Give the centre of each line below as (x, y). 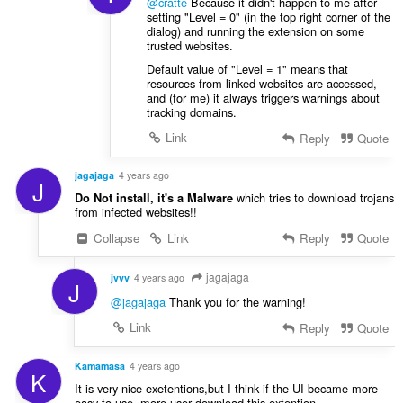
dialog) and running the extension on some (255, 31)
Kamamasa (99, 365)
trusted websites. (189, 45)
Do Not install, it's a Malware (153, 198)
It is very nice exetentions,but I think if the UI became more (226, 388)
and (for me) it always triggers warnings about (263, 97)
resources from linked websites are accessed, (261, 83)
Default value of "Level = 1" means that (247, 68)
